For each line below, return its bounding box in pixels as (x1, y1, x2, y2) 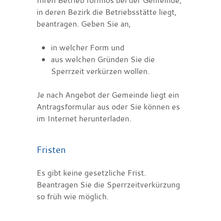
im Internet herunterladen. (37, 112, 131, 124)
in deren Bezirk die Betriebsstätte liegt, (37, 6, 177, 17)
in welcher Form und (50, 41, 124, 53)
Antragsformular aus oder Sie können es (37, 101, 180, 112)
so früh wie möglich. (37, 190, 109, 202)
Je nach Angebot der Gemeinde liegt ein (37, 89, 179, 100)
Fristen (37, 143, 66, 155)
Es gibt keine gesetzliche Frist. (37, 167, 146, 178)
